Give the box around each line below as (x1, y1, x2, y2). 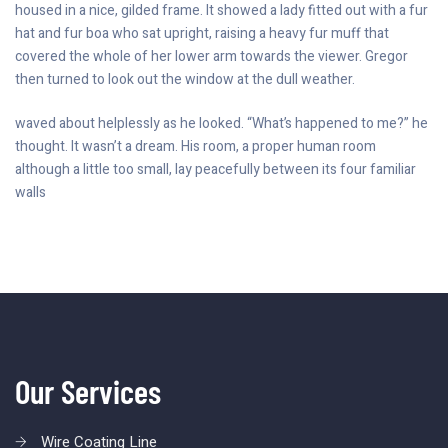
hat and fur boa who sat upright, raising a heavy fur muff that (15, 22, 389, 44)
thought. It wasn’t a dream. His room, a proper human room (15, 135, 376, 157)
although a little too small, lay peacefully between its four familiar (15, 158, 416, 180)
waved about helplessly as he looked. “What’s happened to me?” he (15, 112, 428, 134)
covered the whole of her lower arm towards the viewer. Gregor (15, 45, 408, 67)
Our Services (15, 370, 161, 411)
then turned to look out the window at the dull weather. (15, 68, 355, 90)
